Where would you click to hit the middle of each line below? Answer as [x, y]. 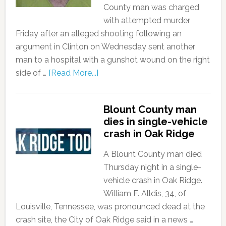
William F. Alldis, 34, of [145, 193]
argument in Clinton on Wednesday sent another [105, 47]
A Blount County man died [152, 154]
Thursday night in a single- [152, 167]
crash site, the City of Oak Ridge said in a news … [104, 220]
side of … [32, 73]
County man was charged [151, 7]
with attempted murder [147, 20]
